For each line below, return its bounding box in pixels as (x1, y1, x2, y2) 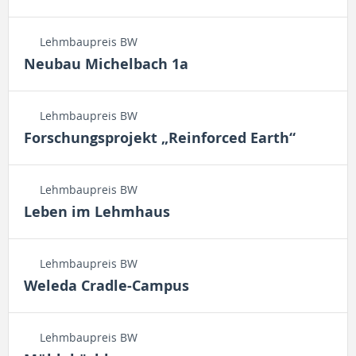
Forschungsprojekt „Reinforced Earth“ (24, 128, 296, 148)
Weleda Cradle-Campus (24, 276, 189, 296)
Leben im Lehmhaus (24, 202, 170, 222)
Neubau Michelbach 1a (24, 54, 188, 74)
